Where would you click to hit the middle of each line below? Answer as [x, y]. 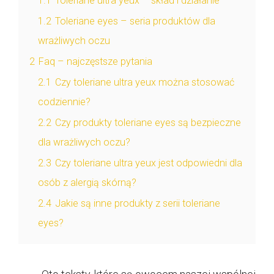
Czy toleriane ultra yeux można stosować [145, 82]
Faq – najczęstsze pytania [95, 61]
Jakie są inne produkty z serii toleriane [138, 203]
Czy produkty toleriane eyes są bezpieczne [148, 122]
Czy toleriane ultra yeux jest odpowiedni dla [149, 163]
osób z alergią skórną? [87, 182]
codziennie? [64, 102]
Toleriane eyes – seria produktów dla [135, 21]
